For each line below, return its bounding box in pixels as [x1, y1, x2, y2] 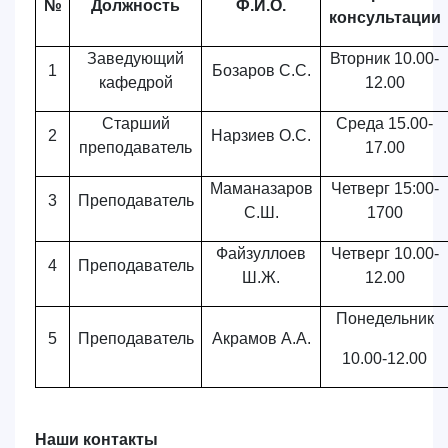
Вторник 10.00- [330, 50, 439, 67]
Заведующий [87, 50, 184, 67]
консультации [328, 9, 441, 26]
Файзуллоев [216, 245, 306, 262]
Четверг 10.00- [330, 245, 439, 262]
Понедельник [335, 310, 434, 327]
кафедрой [98, 74, 173, 91]
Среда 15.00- [336, 115, 433, 132]
